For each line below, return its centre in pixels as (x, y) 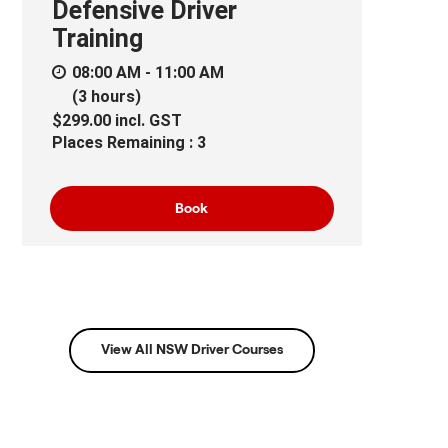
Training (97, 38)
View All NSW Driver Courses (191, 349)
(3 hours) (106, 96)
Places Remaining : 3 (128, 142)
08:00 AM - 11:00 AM (147, 72)
